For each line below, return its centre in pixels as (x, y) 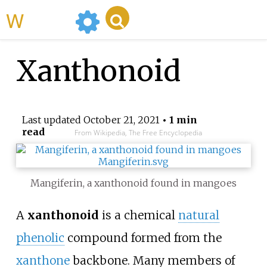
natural (198, 215)
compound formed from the (143, 238)
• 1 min (178, 120)
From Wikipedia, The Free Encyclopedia (138, 133)
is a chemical (138, 215)
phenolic (40, 238)
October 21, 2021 (121, 120)
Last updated (52, 120)
